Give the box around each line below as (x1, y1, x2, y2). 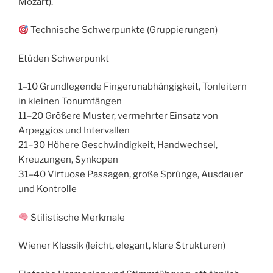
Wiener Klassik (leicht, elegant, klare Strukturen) (18, 240, 225, 252)
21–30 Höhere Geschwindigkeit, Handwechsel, (18, 140, 218, 151)
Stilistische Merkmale (29, 211, 126, 223)
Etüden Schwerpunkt (18, 52, 109, 64)
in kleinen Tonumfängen (18, 96, 122, 107)
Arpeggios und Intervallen (18, 125, 130, 136)
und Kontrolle (18, 183, 77, 195)
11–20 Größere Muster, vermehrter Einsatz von (18, 110, 218, 122)
